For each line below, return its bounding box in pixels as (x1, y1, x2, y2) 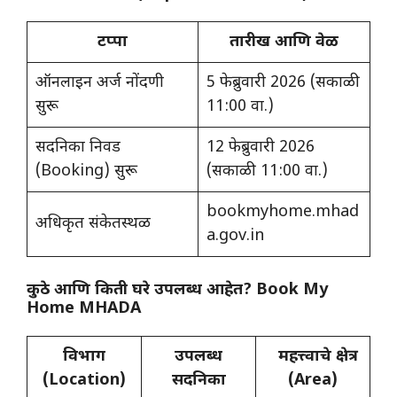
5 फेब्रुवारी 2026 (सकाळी (206, 73, 360, 94)
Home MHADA (27, 299, 141, 320)
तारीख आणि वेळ (230, 32, 339, 53)
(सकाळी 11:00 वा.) (206, 161, 328, 183)
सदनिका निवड (35, 137, 121, 159)
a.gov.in (206, 226, 264, 247)
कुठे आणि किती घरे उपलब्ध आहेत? (27, 280, 252, 301)
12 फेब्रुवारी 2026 (206, 137, 315, 159)
